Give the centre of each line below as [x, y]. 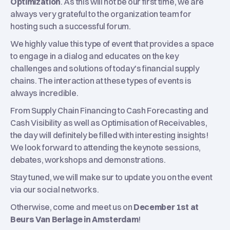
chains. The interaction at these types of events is [101, 80]
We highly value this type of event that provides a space [112, 43]
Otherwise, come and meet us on [72, 207]
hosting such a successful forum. [71, 26]
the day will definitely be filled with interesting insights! [109, 135]
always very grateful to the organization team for [101, 14]
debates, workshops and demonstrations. [88, 159]
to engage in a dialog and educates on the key [95, 56]
